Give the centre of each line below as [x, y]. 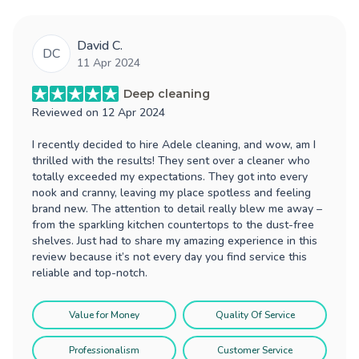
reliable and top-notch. [90, 272]
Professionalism [104, 350]
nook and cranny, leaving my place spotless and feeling [171, 192]
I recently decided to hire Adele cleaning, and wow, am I [174, 144]
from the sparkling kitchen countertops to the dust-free [173, 224]
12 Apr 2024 [133, 112]
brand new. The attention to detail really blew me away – [177, 208]
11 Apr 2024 [109, 63]
